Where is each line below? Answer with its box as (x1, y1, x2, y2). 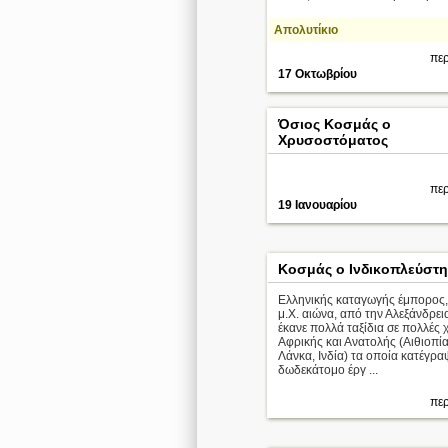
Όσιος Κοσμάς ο (278, 116, 391, 132)
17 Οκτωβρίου (278, 67, 357, 81)
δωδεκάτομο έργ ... (278, 363, 378, 377)
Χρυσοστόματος (278, 132, 388, 148)
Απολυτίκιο (274, 23, 338, 37)
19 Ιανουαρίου (278, 198, 357, 212)
